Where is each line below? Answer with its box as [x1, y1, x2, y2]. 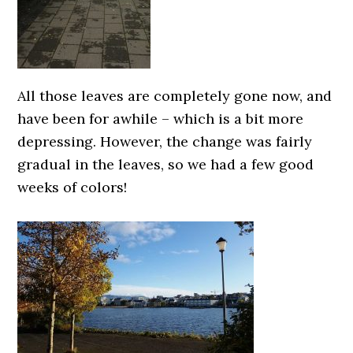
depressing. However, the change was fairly [17, 132, 313, 150]
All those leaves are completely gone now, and [17, 87, 333, 105]
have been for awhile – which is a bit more [17, 110, 304, 128]
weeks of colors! [17, 178, 128, 196]
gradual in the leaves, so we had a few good [17, 155, 314, 173]
